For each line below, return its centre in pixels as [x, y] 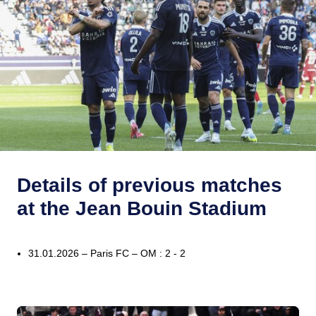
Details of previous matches [150, 186]
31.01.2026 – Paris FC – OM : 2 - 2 [107, 254]
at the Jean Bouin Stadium [142, 209]
